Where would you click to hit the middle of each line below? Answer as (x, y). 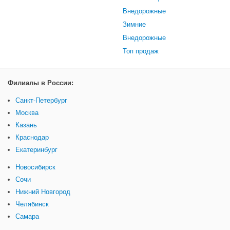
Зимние (134, 25)
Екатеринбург (36, 150)
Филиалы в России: (41, 83)
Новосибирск (35, 167)
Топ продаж (141, 51)
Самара (27, 217)
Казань (26, 125)
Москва (27, 113)
